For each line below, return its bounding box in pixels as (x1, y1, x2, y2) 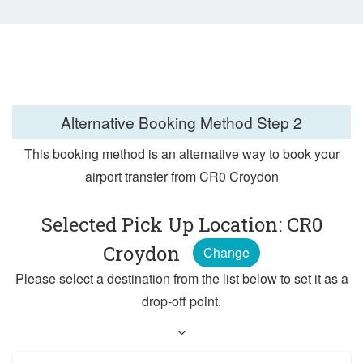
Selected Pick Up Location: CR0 (41, 211, 322, 238)
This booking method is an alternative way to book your (23, 144, 340, 164)
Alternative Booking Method (61, 110, 257, 133)
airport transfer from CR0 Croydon (84, 167, 279, 186)
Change (203, 243, 250, 263)
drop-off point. (142, 292, 221, 311)
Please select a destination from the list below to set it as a (15, 269, 348, 288)
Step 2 (257, 110, 302, 133)
